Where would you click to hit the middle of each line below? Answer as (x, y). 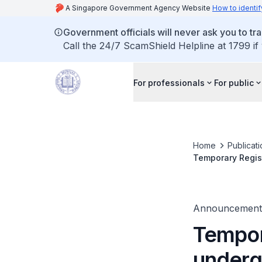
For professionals (169, 82)
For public (234, 82)
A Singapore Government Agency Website (139, 8)
